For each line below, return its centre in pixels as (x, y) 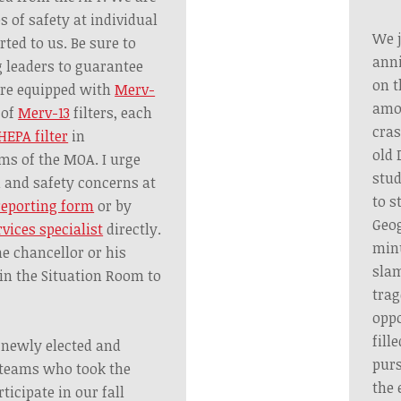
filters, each (111, 113)
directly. (132, 230)
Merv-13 (44, 113)
